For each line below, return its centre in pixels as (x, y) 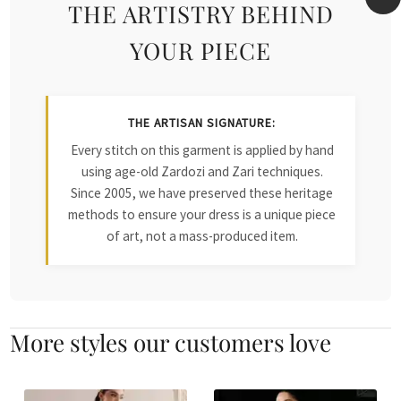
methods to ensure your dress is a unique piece (202, 215)
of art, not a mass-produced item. (202, 236)
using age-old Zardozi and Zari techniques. (202, 172)
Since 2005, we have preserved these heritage (202, 193)
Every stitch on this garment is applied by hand (202, 150)
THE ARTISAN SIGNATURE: (202, 124)
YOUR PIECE (200, 51)
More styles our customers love (171, 342)
